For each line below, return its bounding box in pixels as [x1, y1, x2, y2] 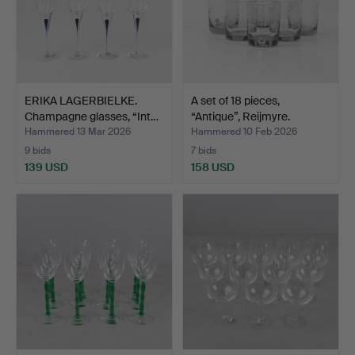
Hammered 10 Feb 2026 [191, 124, 297, 138]
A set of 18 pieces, [191, 93, 280, 108]
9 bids [25, 143, 51, 157]
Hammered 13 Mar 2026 [25, 124, 131, 138]
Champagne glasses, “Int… [25, 109, 158, 124]
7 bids [191, 143, 216, 157]
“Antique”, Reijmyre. [191, 109, 290, 124]
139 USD [25, 159, 68, 174]
